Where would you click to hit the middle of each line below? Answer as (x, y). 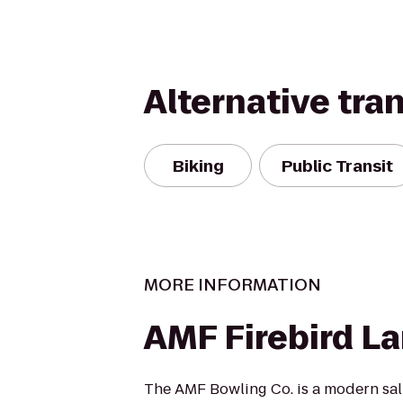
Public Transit (337, 166)
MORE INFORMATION (233, 285)
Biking (198, 166)
